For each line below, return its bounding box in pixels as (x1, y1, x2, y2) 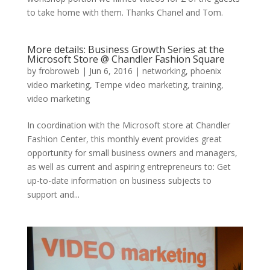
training (192, 78, 221, 90)
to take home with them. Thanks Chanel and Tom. (27, 6, 228, 18)
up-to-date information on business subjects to (27, 174, 212, 186)
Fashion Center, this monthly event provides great (27, 133, 222, 145)
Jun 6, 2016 (89, 64, 133, 77)
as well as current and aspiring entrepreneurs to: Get (27, 160, 231, 172)
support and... (27, 188, 80, 200)
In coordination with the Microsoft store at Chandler (27, 119, 230, 131)
